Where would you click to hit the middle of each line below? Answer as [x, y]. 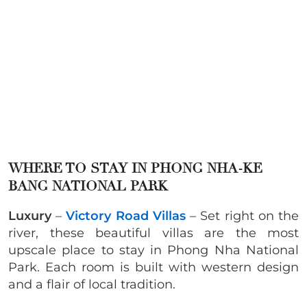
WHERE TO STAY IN [79, 169]
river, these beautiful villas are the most [153, 233]
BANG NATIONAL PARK [88, 186]
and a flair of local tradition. [92, 285]
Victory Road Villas [126, 216]
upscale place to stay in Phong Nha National [153, 250]
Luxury [30, 216]
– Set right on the [242, 216]
